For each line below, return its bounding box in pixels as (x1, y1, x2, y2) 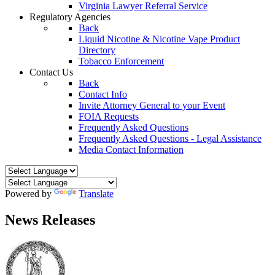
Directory (79, 45, 115, 55)
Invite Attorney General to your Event (79, 100, 225, 110)
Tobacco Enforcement (79, 56, 164, 66)
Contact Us (29, 67, 73, 77)
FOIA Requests (79, 111, 139, 122)
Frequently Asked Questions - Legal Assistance (79, 133, 261, 144)
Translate (79, 188, 114, 199)
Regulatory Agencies (29, 12, 110, 22)
